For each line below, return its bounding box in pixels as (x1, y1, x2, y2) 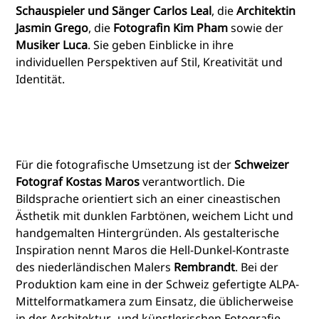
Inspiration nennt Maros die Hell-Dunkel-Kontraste (16, 241, 290, 258)
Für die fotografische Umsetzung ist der (16, 156, 235, 172)
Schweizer (234, 156, 290, 172)
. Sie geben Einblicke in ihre (88, 36, 234, 53)
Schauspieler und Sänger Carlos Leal (16, 2, 212, 19)
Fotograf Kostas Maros (16, 173, 140, 189)
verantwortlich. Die (140, 173, 246, 189)
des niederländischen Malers (16, 258, 174, 275)
